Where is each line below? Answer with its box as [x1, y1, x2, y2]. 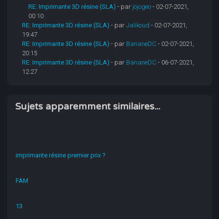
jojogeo [132, 3, 152, 11]
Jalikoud [126, 22, 150, 29]
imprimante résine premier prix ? [16, 152, 106, 159]
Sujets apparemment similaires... [15, 101, 160, 112]
